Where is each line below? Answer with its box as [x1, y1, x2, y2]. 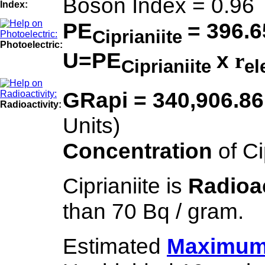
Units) [63, 113, 120, 138]
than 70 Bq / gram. [63, 199, 244, 224]
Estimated [63, 234, 167, 258]
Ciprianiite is [63, 173, 188, 198]
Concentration [63, 138, 218, 163]
